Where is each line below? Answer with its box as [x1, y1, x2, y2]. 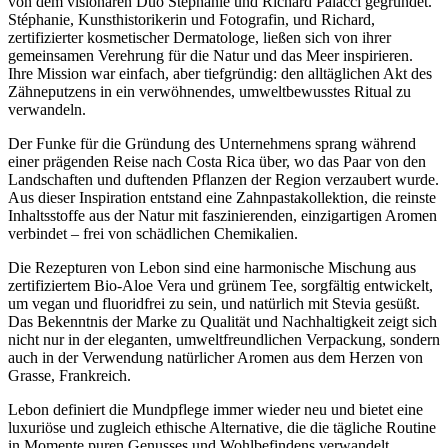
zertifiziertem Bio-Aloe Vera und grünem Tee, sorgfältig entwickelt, [8, 276, 433, 294]
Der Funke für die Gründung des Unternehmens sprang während [8, 134, 416, 152]
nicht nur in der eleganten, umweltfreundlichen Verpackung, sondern [8, 330, 440, 348]
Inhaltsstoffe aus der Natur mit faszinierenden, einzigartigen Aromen [8, 206, 437, 224]
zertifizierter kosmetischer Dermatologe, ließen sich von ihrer [8, 28, 391, 46]
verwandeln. [8, 100, 86, 118]
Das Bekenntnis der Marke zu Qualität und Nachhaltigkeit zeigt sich [8, 312, 437, 330]
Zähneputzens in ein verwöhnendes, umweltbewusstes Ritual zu [8, 82, 411, 100]
